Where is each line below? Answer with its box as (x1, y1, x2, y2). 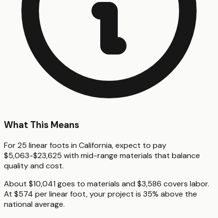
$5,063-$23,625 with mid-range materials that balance (4, 150, 200, 161)
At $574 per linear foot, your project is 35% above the (4, 188, 197, 199)
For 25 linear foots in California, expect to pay (4, 140, 166, 150)
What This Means (4, 119, 79, 131)
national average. (4, 199, 65, 209)
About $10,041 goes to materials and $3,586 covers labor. (4, 178, 209, 189)
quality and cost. (4, 160, 64, 171)
